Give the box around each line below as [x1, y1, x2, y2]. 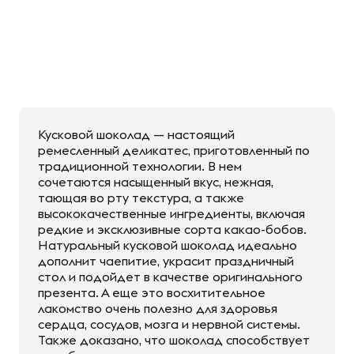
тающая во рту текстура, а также [38, 190, 244, 205]
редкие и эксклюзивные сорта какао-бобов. [38, 222, 307, 236]
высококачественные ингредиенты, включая [38, 206, 305, 220]
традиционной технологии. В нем [38, 159, 242, 173]
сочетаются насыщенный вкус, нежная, [38, 175, 273, 189]
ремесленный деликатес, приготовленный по [38, 143, 310, 157]
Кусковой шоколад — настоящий [38, 127, 235, 141]
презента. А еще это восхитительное [38, 285, 265, 299]
